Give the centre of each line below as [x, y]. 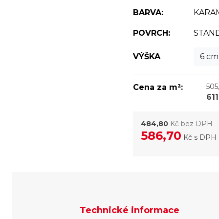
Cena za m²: [158, 87]
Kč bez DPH [190, 124]
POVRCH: [152, 33]
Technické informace [129, 210]
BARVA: [148, 12]
